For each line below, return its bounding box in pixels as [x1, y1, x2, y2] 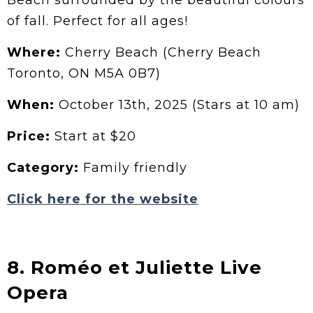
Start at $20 [50, 129, 136, 145]
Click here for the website [7, 191, 198, 208]
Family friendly [79, 160, 187, 176]
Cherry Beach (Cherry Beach [61, 45, 261, 61]
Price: [7, 129, 50, 145]
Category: [7, 160, 79, 176]
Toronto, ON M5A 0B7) [7, 66, 161, 82]
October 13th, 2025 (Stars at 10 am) [54, 97, 300, 113]
